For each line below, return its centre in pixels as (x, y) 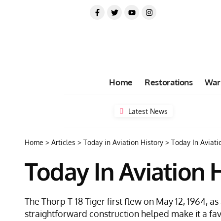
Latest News (148, 111)
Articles (63, 142)
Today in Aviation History (123, 142)
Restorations (168, 82)
